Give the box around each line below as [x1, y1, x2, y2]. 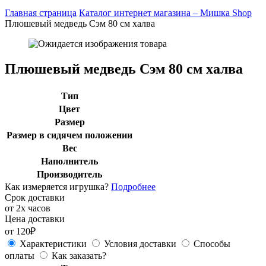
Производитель [37, 169, 102, 179]
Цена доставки [5, 213, 65, 224]
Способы [194, 238, 230, 249]
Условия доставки [104, 238, 176, 249]
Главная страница [5, 8, 77, 18]
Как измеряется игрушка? [5, 181, 109, 192]
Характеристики [20, 238, 87, 249]
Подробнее [111, 181, 156, 192]
